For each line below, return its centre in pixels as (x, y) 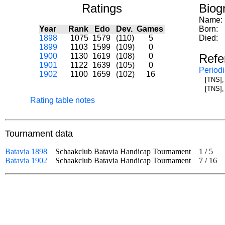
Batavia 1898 (26, 151)
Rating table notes (63, 100)
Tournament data (39, 134)
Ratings (102, 8)
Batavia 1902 (26, 160)
